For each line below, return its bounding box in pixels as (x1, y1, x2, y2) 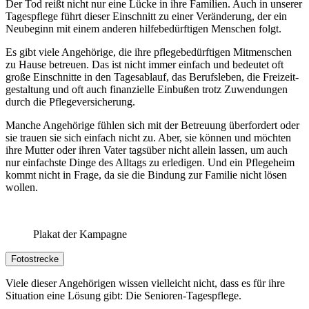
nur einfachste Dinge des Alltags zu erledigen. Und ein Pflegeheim (6, 156, 295, 168)
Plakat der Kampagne (33, 228, 127, 240)
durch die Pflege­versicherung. (6, 95, 135, 108)
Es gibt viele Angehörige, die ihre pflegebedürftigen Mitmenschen (6, 46, 292, 58)
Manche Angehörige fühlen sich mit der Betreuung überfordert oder (6, 119, 299, 131)
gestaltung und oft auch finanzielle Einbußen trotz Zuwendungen (6, 83, 288, 95)
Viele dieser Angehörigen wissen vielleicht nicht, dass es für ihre (6, 277, 285, 289)
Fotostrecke (11, 253, 59, 264)
